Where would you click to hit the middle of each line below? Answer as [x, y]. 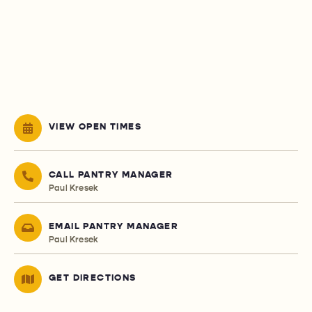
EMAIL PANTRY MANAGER [114, 227]
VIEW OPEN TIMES [95, 127]
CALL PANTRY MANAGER [111, 175]
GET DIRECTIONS [93, 278]
